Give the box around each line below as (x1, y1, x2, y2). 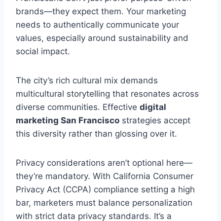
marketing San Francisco (16, 115, 119, 125)
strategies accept (119, 115, 190, 125)
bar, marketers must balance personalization (16, 197, 192, 208)
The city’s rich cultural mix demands (16, 75, 158, 85)
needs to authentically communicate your (16, 19, 179, 30)
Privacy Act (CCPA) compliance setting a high (16, 184, 195, 194)
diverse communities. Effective (16, 102, 140, 112)
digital (140, 102, 166, 112)
